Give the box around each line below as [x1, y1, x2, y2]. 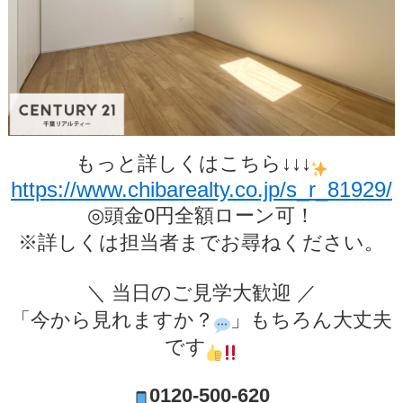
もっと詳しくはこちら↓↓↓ [75, 152, 311, 175]
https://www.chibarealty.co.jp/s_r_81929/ [10, 177, 392, 202]
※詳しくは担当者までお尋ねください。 [18, 231, 385, 255]
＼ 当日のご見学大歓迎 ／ [85, 282, 317, 305]
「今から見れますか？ [10, 309, 214, 332]
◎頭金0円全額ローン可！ [87, 204, 316, 228]
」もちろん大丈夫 [229, 309, 392, 332]
